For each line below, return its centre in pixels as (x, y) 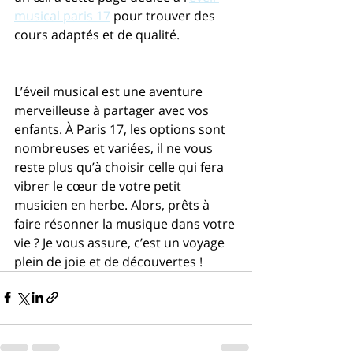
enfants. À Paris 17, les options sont (121, 129)
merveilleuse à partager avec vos (113, 110)
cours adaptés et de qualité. (97, 34)
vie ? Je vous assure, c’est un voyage (121, 242)
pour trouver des (164, 15)
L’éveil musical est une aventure (110, 91)
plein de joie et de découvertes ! (108, 261)
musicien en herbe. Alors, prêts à (113, 204)
